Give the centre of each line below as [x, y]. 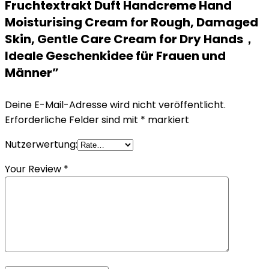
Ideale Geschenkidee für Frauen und [115, 56]
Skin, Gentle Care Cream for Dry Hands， [130, 39]
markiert [167, 120]
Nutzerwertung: [41, 144]
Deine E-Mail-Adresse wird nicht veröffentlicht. [115, 105]
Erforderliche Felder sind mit [73, 120]
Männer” [32, 73]
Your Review [34, 169]
